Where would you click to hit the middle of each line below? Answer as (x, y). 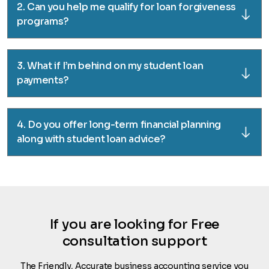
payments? (43, 80)
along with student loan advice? (92, 139)
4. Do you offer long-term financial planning (119, 125)
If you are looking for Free (134, 224)
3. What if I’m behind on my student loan (110, 66)
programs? (43, 21)
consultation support (134, 241)
